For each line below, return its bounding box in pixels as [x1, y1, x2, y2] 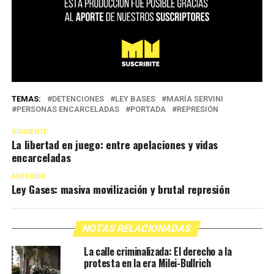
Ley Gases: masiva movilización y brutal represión [11, 181, 230, 198]
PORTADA [130, 105, 166, 114]
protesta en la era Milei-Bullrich [83, 256, 211, 271]
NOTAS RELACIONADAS [81, 223, 193, 235]
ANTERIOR [11, 172, 46, 181]
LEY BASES [114, 94, 155, 104]
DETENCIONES [51, 94, 104, 104]
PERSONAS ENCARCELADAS [16, 105, 119, 114]
